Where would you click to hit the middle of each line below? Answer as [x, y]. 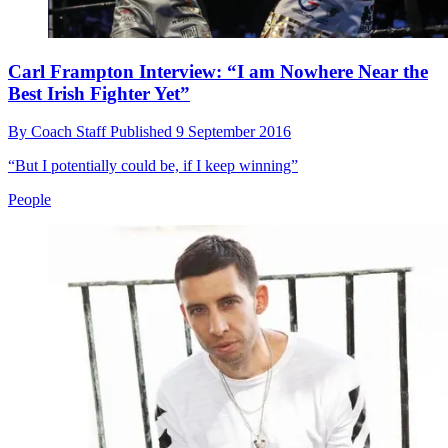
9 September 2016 [233, 132]
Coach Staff [70, 132]
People [29, 200]
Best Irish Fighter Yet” [99, 93]
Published [143, 132]
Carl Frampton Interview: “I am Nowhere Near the [218, 71]
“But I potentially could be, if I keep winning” [153, 166]
